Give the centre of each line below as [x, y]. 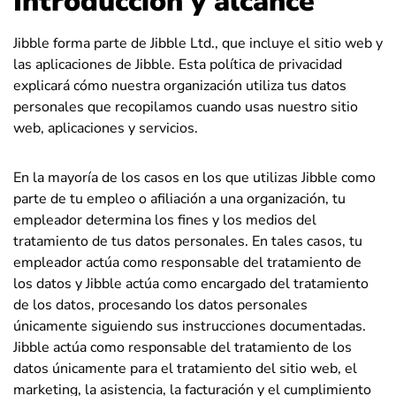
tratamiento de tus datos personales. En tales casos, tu [188, 241]
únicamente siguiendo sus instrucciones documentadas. [190, 326]
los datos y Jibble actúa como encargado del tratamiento [191, 284]
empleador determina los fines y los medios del [165, 220]
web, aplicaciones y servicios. [106, 128]
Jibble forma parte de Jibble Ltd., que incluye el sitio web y [198, 43]
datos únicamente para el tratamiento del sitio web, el [185, 369]
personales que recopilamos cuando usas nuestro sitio [186, 107]
